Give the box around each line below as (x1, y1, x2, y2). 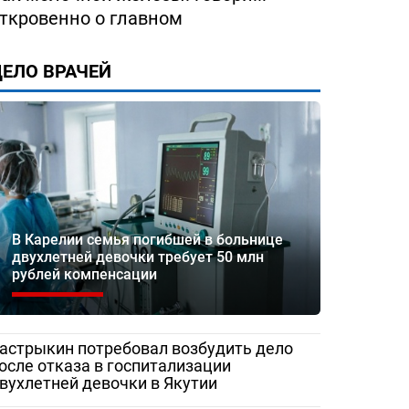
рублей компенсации (11, 266, 157, 284)
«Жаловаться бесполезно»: (96, 381, 294, 400)
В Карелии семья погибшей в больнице (11, 231, 283, 249)
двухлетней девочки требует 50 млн (11, 248, 264, 267)
